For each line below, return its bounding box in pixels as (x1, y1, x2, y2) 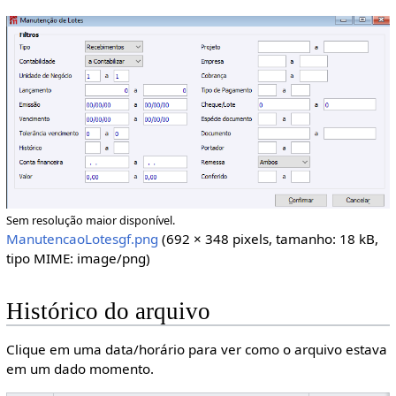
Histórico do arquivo (5, 298, 210, 325)
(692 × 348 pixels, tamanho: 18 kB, (161, 229, 378, 247)
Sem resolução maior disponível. (5, 211, 175, 228)
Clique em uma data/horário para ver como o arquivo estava (5, 340, 387, 359)
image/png (76, 248, 146, 267)
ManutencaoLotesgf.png (5, 229, 158, 247)
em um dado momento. (5, 360, 154, 378)
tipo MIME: (5, 248, 77, 267)
